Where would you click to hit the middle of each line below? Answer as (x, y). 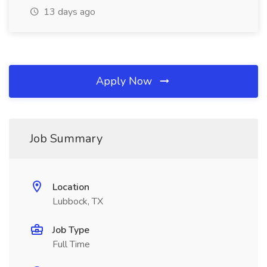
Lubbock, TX (78, 201)
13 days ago (68, 12)
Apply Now (125, 81)
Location (71, 187)
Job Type (71, 230)
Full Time (71, 244)
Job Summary (66, 139)
